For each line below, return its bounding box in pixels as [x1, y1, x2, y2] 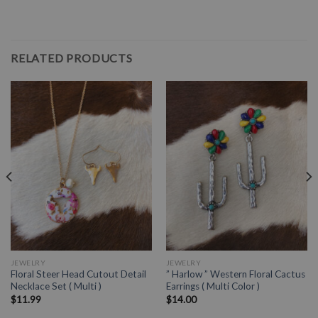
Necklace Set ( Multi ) [10, 280, 102, 292]
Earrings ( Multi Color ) [165, 280, 260, 292]
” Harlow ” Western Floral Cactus [165, 268, 305, 280]
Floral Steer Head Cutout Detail [10, 268, 146, 280]
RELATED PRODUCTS [11, 51, 133, 65]
